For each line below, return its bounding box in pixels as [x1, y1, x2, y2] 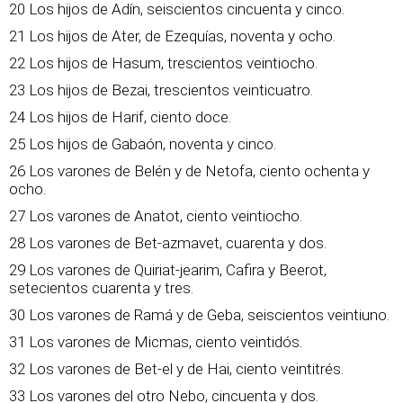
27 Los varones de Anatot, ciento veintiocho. [9, 207, 302, 225]
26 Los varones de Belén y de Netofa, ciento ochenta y [9, 162, 370, 180]
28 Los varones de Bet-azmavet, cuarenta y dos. [9, 234, 327, 252]
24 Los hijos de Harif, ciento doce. [9, 108, 231, 126]
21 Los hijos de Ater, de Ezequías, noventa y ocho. [9, 27, 336, 45]
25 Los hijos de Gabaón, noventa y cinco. [9, 135, 276, 153]
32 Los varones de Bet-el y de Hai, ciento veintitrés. [9, 360, 344, 378]
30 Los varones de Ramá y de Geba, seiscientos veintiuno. [9, 306, 390, 324]
